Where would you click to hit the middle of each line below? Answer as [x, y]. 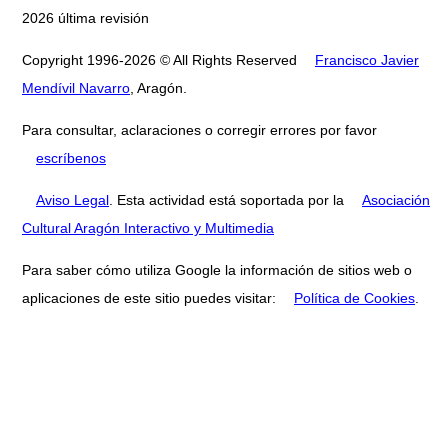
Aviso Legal [72, 199]
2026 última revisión [85, 17]
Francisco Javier [367, 59]
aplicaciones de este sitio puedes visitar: [151, 297]
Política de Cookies [354, 297]
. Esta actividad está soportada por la [228, 199]
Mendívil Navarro [76, 87]
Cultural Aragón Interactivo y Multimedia [148, 227]
